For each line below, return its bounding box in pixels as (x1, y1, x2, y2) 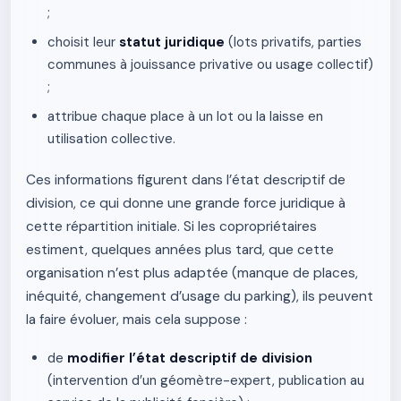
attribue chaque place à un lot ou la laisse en (47, 107, 323, 125)
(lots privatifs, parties (225, 33, 362, 51)
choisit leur (47, 33, 119, 51)
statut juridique (119, 33, 225, 51)
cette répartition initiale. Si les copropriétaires (26, 218, 317, 235)
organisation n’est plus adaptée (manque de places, (26, 264, 358, 282)
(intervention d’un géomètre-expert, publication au (47, 371, 364, 389)
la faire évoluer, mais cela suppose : (26, 311, 247, 328)
